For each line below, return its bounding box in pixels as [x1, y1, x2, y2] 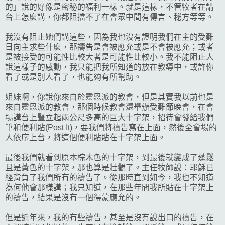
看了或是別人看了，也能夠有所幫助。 [5, 73, 142, 82]
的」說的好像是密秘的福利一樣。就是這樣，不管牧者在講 [5, 3, 214, 12]
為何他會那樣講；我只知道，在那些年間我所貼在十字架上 [5, 183, 214, 192]
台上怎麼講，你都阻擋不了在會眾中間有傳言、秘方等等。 [5, 13, 214, 22]
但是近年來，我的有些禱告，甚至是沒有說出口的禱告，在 [5, 213, 214, 222]
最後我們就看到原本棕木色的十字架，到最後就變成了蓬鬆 [5, 153, 214, 162]
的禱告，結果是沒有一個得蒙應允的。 [5, 193, 142, 202]
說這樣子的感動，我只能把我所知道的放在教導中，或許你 [5, 63, 214, 72]
